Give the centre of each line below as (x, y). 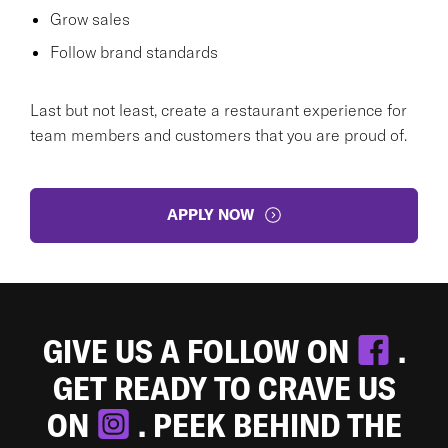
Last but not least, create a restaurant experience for (218, 109)
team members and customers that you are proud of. (218, 134)
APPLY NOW (210, 214)
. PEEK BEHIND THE (269, 424)
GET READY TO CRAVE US (224, 387)
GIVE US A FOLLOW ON (199, 350)
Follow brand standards (134, 51)
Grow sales (90, 18)
